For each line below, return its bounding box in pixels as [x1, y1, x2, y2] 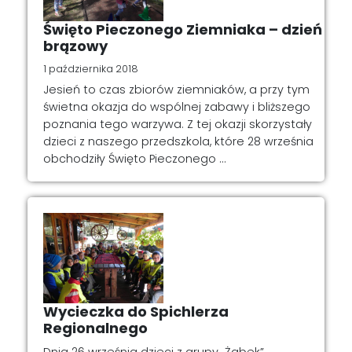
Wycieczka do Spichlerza [43, 301, 229, 321]
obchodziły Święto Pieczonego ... [43, 150, 226, 167]
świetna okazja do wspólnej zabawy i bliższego [43, 98, 310, 115]
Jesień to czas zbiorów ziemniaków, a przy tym [43, 81, 310, 97]
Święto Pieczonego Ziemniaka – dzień [43, 20, 322, 40]
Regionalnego [43, 317, 148, 338]
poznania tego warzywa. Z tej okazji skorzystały [43, 115, 312, 132]
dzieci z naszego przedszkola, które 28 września [43, 133, 313, 149]
